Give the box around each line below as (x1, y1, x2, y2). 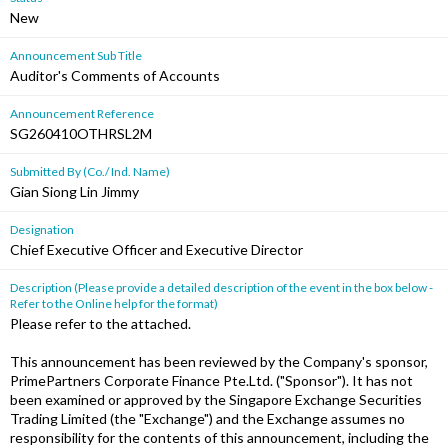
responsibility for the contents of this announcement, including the (10, 429, 429, 446)
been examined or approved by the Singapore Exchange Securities (10, 391, 422, 408)
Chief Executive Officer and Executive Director (10, 241, 303, 258)
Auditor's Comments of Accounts (10, 67, 220, 84)
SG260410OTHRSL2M (10, 125, 152, 142)
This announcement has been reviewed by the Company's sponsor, (10, 353, 428, 370)
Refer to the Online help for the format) (10, 296, 218, 311)
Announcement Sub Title (10, 48, 142, 63)
